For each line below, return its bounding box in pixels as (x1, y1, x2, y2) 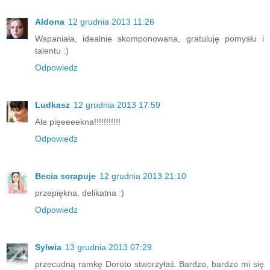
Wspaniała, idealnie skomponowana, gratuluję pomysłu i (35, 33, 264, 43)
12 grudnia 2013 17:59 (74, 99, 160, 110)
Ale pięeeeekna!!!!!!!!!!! (35, 116, 121, 127)
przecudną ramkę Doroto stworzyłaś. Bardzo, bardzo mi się (35, 259, 264, 269)
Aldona (35, 16, 64, 27)
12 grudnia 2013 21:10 (99, 171, 186, 181)
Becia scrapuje (35, 171, 96, 181)
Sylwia (35, 242, 61, 252)
